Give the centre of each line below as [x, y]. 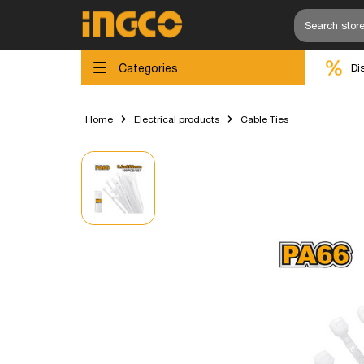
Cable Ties [264, 119]
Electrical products [176, 119]
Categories [148, 67]
